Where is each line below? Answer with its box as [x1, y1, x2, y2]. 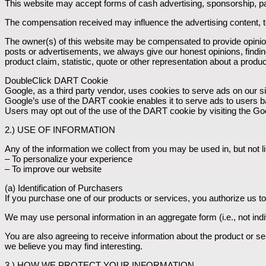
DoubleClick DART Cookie [5, 75, 108, 85]
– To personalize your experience [5, 153, 132, 164]
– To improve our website [5, 163, 102, 174]
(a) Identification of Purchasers [5, 182, 123, 193]
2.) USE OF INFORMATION [5, 124, 115, 135]
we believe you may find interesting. [5, 240, 142, 251]
